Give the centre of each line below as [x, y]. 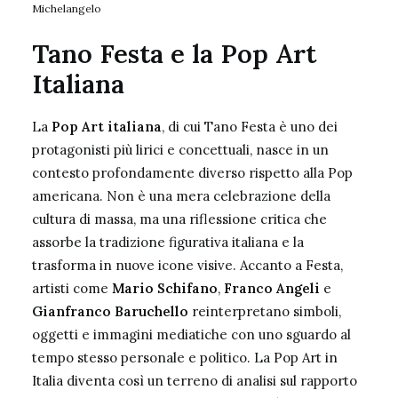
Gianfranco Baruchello [110, 311]
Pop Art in [306, 358]
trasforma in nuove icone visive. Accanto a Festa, [187, 265]
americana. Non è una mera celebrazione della [181, 196]
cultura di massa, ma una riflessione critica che [179, 219]
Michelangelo [67, 8]
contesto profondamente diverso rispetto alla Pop [192, 173]
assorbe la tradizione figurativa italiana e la [168, 242]
